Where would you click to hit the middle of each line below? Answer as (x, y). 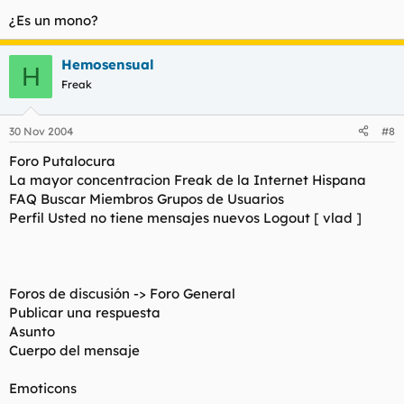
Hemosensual (108, 65)
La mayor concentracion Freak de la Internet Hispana (188, 179)
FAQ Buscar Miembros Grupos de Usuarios (147, 198)
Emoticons (43, 388)
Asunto (32, 331)
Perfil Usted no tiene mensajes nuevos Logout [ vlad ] (185, 217)
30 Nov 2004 (41, 131)
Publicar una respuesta (85, 312)
